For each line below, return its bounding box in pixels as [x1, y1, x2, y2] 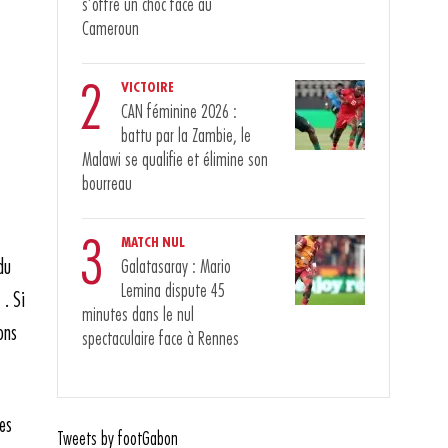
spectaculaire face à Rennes [82, 330, 240, 349]
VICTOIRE [121, 80, 175, 95]
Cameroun [82, 20, 140, 39]
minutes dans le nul [82, 306, 195, 325]
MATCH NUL [121, 235, 186, 250]
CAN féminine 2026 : [121, 103, 238, 122]
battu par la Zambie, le [121, 127, 252, 146]
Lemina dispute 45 [121, 282, 226, 301]
